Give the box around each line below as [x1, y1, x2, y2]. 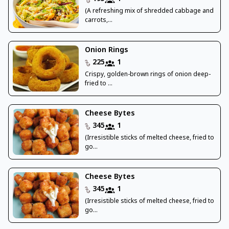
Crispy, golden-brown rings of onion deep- [84, 71, 211, 79]
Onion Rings [84, 45, 128, 56]
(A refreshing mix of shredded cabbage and [84, 7, 214, 16]
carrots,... [84, 16, 112, 25]
